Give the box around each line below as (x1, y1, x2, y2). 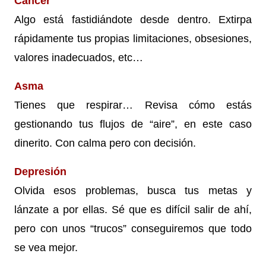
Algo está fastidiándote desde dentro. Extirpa (14, 13, 252, 26)
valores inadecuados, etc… (14, 51, 143, 64)
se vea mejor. (14, 241, 78, 254)
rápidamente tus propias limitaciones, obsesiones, (14, 32, 252, 45)
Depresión (14, 165, 66, 178)
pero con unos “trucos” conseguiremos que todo (14, 222, 252, 235)
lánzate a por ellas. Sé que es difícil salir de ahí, (14, 203, 252, 216)
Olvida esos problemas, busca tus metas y (14, 184, 252, 197)
